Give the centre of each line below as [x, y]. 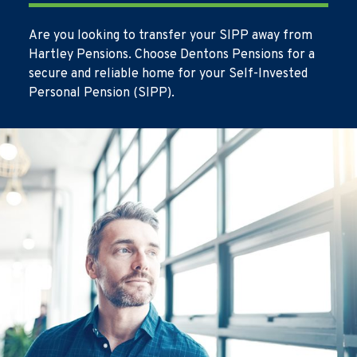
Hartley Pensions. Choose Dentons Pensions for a [172, 55]
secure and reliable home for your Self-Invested [168, 74]
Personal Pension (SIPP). [102, 93]
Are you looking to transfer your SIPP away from [171, 36]
